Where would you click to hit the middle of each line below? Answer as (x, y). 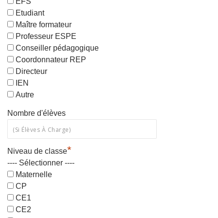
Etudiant (30, 13)
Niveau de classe (37, 151)
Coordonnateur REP (51, 60)
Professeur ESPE (46, 36)
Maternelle (34, 175)
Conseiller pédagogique (57, 48)
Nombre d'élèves (36, 113)
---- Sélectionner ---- (41, 163)
